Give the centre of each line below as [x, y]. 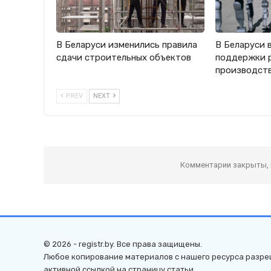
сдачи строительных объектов [124, 58]
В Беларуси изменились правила [127, 45]
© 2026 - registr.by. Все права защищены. [123, 244]
